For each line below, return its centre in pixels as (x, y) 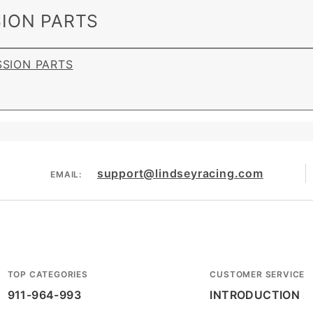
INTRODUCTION (255, 295)
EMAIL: (66, 174)
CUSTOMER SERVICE (257, 274)
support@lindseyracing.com (180, 173)
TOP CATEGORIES (48, 274)
